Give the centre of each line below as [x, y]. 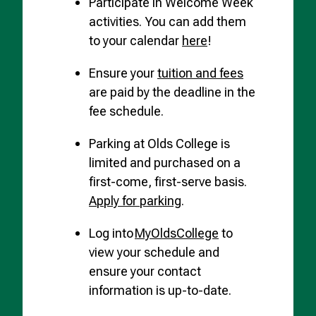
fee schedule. [126, 111]
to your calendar [135, 41]
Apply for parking [135, 201]
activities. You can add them [168, 22]
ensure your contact [145, 272]
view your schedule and [154, 253]
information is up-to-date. [160, 291]
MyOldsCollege [177, 233]
